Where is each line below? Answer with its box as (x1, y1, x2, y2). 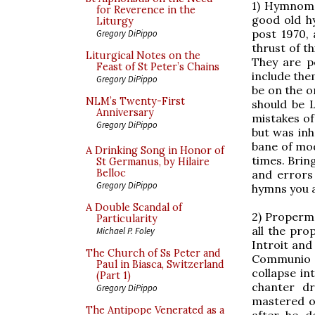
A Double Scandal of (86, 201, 182, 214)
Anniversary (96, 106, 154, 119)
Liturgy (96, 15, 134, 27)
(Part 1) (96, 269, 131, 282)
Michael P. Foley (96, 225, 155, 236)
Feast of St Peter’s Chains (96, 60, 219, 73)
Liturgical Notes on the (86, 49, 200, 62)
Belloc (96, 167, 126, 179)
